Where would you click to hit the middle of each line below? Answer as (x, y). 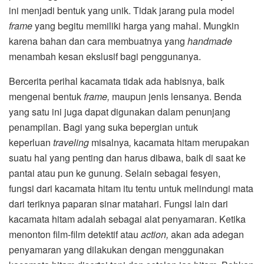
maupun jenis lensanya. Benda (176, 97)
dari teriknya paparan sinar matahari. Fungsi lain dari (118, 204)
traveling (72, 143)
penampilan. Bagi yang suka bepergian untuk (103, 127)
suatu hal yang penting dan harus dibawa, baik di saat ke (127, 158)
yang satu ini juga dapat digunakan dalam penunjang (120, 112)
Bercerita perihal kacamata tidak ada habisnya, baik (117, 81)
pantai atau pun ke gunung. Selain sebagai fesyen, (115, 173)
